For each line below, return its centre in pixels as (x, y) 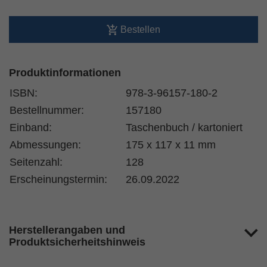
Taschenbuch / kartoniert (184, 128)
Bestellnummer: (47, 110)
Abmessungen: (45, 145)
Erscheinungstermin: (58, 179)
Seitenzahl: (36, 162)
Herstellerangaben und (67, 230)
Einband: (31, 128)
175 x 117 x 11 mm (171, 145)
